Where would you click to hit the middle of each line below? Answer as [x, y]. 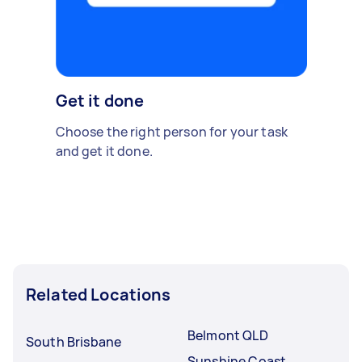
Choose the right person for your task [172, 131]
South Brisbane [74, 341]
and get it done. [104, 151]
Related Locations [99, 294]
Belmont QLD [228, 335]
